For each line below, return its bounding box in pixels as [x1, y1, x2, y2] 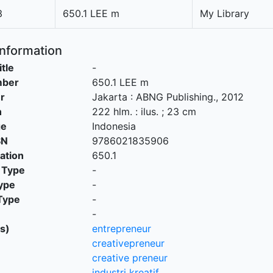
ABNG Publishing [135, 91, 213, 103]
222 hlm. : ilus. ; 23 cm [91, 105, 196, 118]
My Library [200, 7, 249, 19]
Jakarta [91, 91, 127, 103]
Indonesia [91, 120, 136, 132]
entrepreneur [91, 222, 151, 235]
